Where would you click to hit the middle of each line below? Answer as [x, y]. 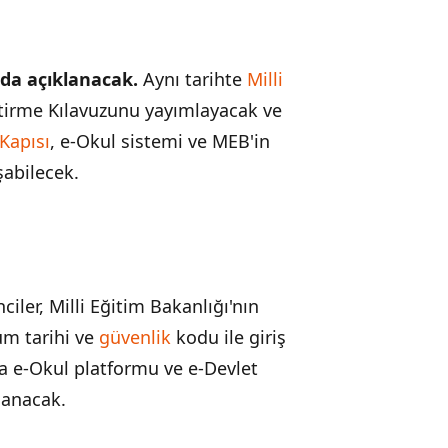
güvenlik [135, 336]
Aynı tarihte [192, 79]
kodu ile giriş [228, 336]
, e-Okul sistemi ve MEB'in [160, 141]
